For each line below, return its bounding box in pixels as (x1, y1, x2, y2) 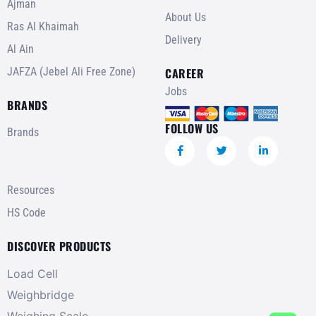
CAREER (165, 65, 204, 83)
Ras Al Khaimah (7, 20, 79, 34)
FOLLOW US (165, 119, 219, 137)
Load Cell (7, 267, 58, 281)
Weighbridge (7, 288, 74, 303)
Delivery (165, 33, 202, 47)
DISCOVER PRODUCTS (7, 238, 111, 255)
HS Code (7, 206, 46, 220)
